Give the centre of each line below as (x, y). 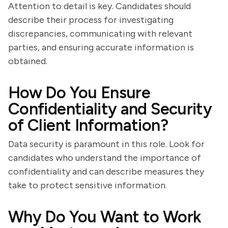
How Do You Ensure (79, 93)
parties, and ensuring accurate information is (101, 47)
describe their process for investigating (91, 20)
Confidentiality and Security (110, 109)
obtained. (28, 61)
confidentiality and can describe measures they (106, 172)
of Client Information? (88, 125)
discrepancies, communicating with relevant (100, 34)
